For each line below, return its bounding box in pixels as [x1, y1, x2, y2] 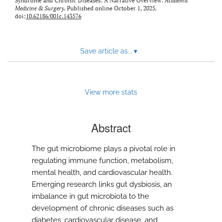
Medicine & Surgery [15, 4, 64, 12]
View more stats [85, 88, 137, 97]
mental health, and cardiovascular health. [32, 168, 172, 177]
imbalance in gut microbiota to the [32, 192, 149, 201]
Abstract [91, 119, 131, 136]
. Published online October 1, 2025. [64, 4, 157, 12]
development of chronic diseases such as [32, 204, 173, 213]
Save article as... [80, 47, 132, 55]
